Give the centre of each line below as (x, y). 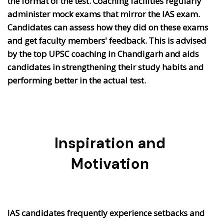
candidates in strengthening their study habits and (106, 67)
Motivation (110, 164)
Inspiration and (110, 143)
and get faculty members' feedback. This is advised (107, 40)
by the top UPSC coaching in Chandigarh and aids (103, 54)
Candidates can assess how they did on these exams (108, 27)
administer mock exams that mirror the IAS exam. (104, 14)
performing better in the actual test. (77, 80)
